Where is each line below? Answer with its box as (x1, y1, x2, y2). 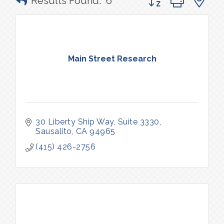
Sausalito (35, 126, 72, 136)
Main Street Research (67, 53, 156, 63)
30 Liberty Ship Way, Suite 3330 (35, 117, 159, 126)
